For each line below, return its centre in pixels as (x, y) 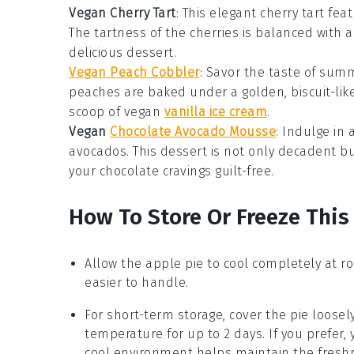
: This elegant (218, 13)
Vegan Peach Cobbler (134, 72)
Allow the (115, 264)
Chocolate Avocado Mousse (193, 132)
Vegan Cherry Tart (122, 13)
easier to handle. (137, 282)
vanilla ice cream (215, 112)
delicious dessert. (122, 53)
